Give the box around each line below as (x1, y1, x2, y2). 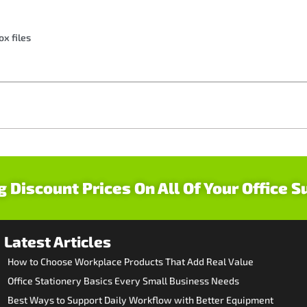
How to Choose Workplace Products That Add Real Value (8, 255, 254, 267)
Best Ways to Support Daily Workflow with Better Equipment (8, 293, 273, 306)
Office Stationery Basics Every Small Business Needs (8, 274, 239, 286)
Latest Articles (4, 232, 111, 250)
